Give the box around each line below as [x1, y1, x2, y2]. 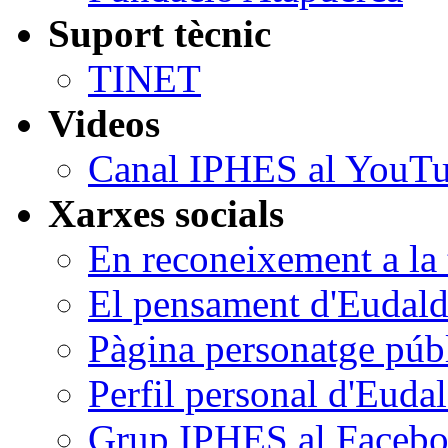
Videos [48, 101, 160, 145]
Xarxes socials [48, 191, 284, 235]
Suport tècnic [48, 11, 271, 55]
